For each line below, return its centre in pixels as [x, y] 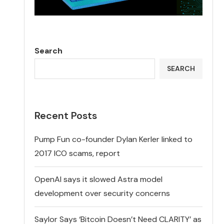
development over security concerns [102, 193]
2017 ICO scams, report [77, 153]
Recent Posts [66, 115]
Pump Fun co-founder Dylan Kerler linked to [114, 139]
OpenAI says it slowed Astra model [99, 179]
